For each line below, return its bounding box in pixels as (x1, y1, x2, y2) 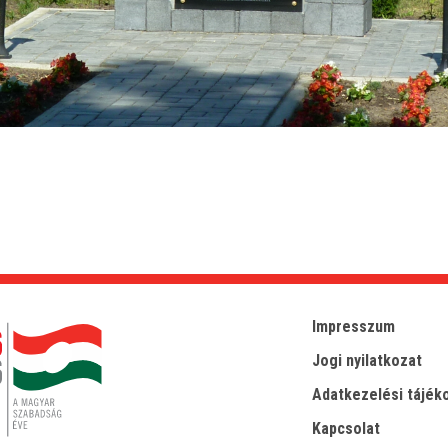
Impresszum (312, 317, 396, 336)
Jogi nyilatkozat (312, 351, 423, 370)
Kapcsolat (312, 419, 381, 438)
